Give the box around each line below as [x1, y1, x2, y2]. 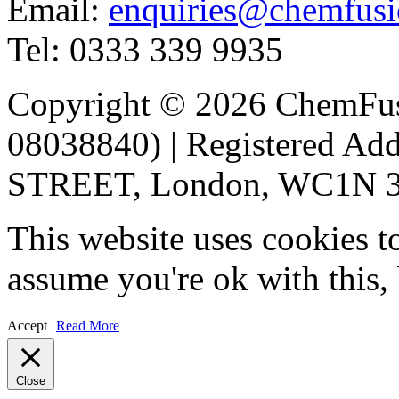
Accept [7, 318, 47, 334]
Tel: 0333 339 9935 [7, 30, 283, 69]
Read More [56, 318, 119, 334]
